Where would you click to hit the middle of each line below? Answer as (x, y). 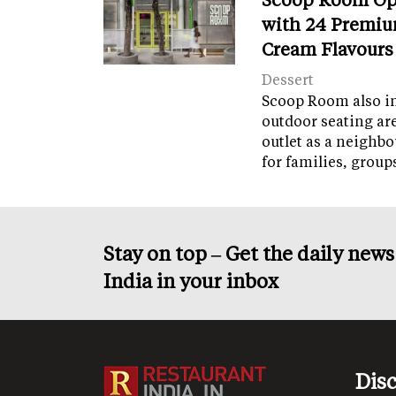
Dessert (288, 80)
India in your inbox (191, 281)
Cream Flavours (328, 49)
